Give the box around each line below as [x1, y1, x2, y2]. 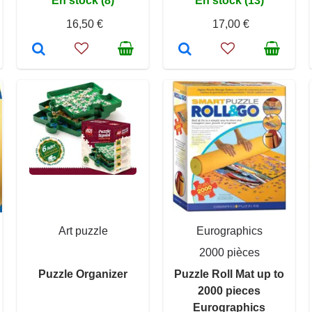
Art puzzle [58, 224, 108, 237]
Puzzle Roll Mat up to [174, 267, 284, 280]
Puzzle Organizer [38, 267, 127, 280]
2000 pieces [198, 284, 260, 297]
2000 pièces [198, 246, 260, 258]
